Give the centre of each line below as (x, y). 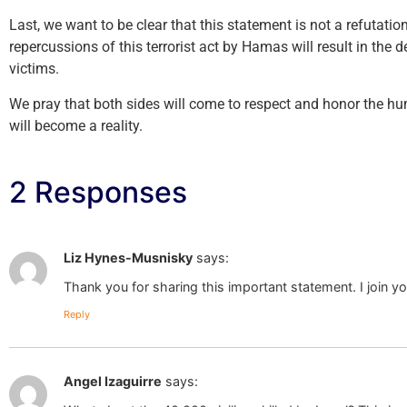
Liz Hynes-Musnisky (128, 257)
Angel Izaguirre (113, 381)
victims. (38, 69)
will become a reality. (76, 125)
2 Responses (98, 192)
